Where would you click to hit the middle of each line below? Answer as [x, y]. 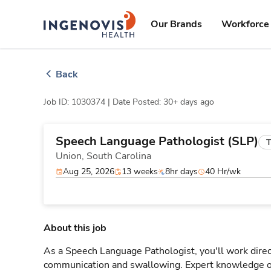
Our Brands [176, 24]
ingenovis [107, 17]
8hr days [181, 171]
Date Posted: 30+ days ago [163, 102]
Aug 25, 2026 [89, 171]
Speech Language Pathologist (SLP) [157, 141]
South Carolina [119, 156]
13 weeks [140, 171]
